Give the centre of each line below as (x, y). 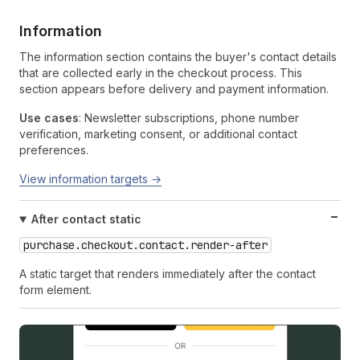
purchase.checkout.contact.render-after (145, 245)
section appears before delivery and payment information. (174, 89)
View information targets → (90, 179)
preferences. (54, 150)
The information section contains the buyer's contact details (178, 57)
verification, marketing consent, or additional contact (158, 134)
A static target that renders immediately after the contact (168, 274)
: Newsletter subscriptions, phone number (189, 118)
